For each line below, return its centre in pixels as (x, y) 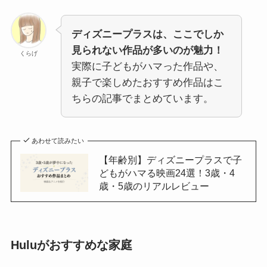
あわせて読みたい (58, 141)
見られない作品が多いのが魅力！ (147, 50)
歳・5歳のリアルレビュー (154, 186)
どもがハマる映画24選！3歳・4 (167, 173)
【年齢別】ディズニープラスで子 (170, 160)
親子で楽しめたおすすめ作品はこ (147, 82)
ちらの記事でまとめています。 (142, 98)
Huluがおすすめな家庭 (71, 245)
